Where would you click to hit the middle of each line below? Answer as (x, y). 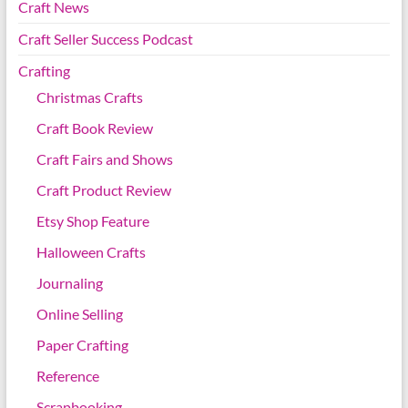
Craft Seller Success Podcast (105, 39)
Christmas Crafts (89, 97)
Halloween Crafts (91, 252)
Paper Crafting (82, 345)
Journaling (69, 283)
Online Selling (79, 314)
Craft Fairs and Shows (104, 159)
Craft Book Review (94, 128)
